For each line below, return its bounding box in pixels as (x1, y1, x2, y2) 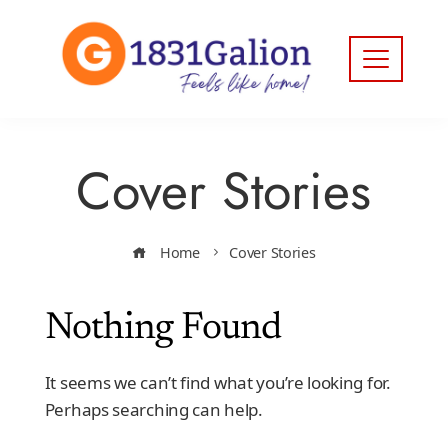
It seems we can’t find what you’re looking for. (44, 371, 391, 394)
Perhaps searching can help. (44, 398, 263, 421)
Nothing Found (44, 310, 282, 348)
